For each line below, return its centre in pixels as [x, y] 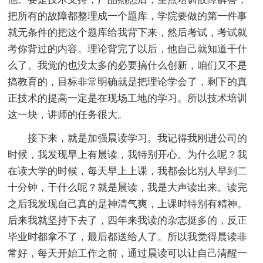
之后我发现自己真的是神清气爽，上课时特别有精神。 [128, 204]
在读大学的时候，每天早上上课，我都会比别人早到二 [128, 171]
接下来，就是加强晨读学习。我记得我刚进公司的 [128, 138]
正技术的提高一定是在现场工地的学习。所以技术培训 [128, 98]
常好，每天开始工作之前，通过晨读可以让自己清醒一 [128, 253]
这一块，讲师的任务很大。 [68, 114]
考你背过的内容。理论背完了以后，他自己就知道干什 [128, 49]
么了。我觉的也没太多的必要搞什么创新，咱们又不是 [128, 65]
